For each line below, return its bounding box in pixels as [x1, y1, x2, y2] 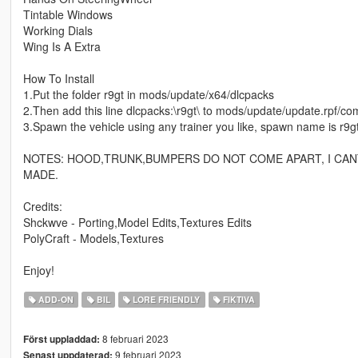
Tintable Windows [22, 6, 113, 23]
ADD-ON [36, 293, 74, 306]
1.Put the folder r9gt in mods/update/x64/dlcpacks [22, 86, 274, 103]
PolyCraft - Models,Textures [22, 230, 164, 247]
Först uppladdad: [22, 332, 100, 347]
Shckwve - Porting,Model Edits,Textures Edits [22, 214, 252, 231]
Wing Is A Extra [22, 38, 101, 55]
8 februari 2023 [99, 332, 169, 346]
